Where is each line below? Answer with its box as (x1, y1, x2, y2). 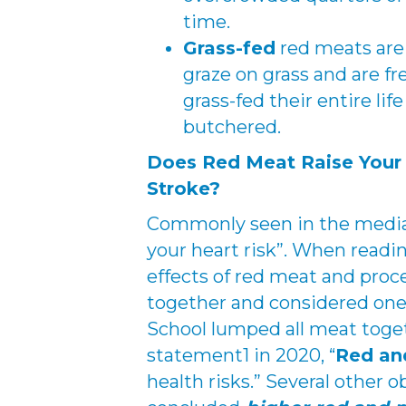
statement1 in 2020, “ (147, 344, 335, 366)
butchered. (183, 116, 281, 138)
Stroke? (147, 178, 220, 199)
